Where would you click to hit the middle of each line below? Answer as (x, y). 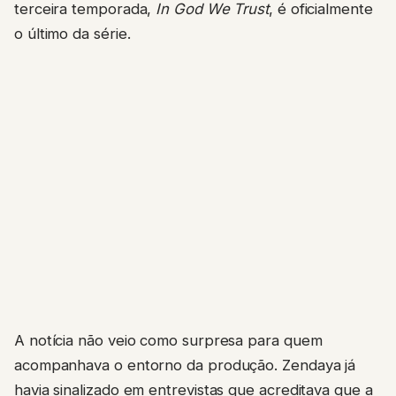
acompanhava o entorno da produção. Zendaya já (185, 365)
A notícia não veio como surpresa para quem (168, 340)
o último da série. (72, 33)
